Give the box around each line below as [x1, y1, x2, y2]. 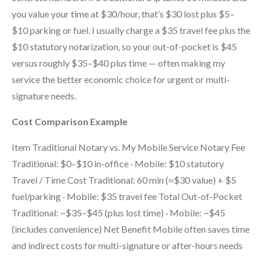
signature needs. [12, 89, 76, 101]
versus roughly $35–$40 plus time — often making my [12, 57, 225, 68]
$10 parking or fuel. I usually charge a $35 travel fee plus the [12, 24, 250, 36]
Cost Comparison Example [12, 115, 127, 127]
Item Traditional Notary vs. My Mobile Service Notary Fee [12, 141, 245, 153]
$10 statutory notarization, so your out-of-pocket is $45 [12, 40, 237, 52]
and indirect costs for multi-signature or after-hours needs [12, 239, 243, 251]
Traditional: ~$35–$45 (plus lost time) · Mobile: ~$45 [12, 206, 225, 218]
